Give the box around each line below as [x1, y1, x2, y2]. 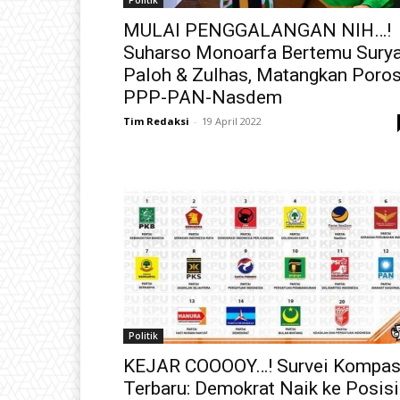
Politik [129, 329, 158, 342]
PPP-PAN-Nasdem [123, 86, 282, 108]
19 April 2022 [202, 113, 262, 128]
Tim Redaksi [123, 113, 189, 128]
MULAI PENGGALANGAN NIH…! [123, 19, 391, 41]
